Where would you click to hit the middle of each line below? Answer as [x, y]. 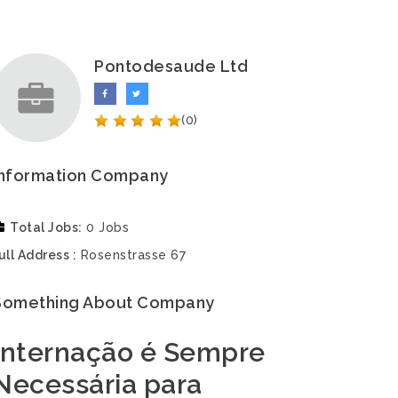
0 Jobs [107, 227]
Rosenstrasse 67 [133, 255]
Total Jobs [44, 227]
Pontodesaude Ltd [171, 66]
